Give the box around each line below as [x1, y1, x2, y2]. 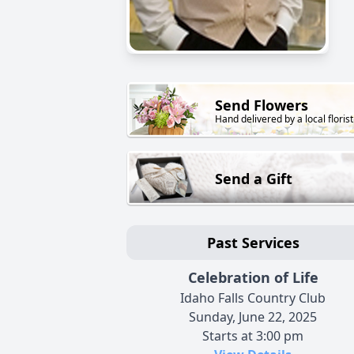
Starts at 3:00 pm [202, 327, 303, 345]
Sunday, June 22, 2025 [189, 308, 317, 326]
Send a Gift [215, 169, 292, 189]
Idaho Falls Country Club [180, 289, 326, 307]
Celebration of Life [187, 268, 318, 288]
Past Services [206, 233, 299, 253]
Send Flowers [215, 96, 308, 115]
